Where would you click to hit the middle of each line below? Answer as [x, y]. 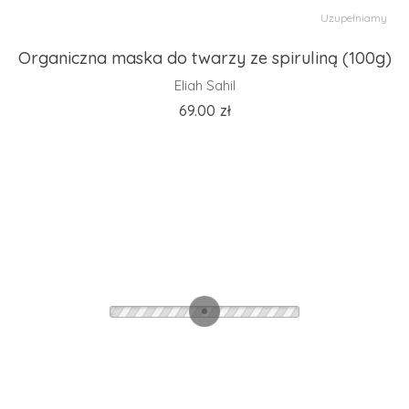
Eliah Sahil [204, 85]
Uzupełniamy [354, 18]
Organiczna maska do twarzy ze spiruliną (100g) [204, 58]
